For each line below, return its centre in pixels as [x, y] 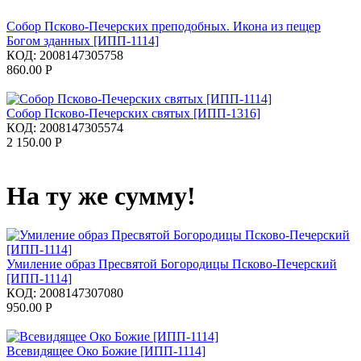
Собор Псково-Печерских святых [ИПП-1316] [133, 113]
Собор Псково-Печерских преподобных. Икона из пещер [164, 26]
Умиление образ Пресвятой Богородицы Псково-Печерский [172, 264]
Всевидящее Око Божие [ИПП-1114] [106, 351]
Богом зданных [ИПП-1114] [83, 40]
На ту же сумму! [101, 196]
